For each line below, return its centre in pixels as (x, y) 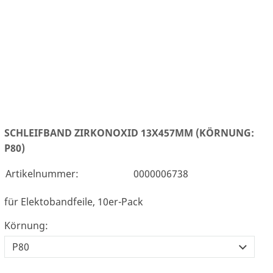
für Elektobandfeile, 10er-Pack (73, 201)
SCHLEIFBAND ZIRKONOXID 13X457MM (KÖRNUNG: (129, 133)
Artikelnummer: (42, 173)
